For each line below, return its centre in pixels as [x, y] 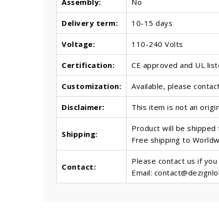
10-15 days [152, 23]
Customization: [91, 86]
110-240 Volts [157, 44]
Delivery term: [90, 23]
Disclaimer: [83, 107]
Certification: [88, 65]
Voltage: [78, 44]
